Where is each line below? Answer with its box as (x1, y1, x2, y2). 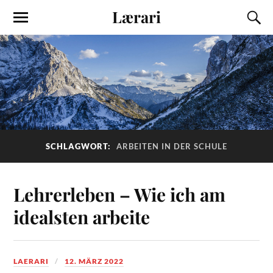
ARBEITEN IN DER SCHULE (116, 141, 227, 151)
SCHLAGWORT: (46, 141, 113, 151)
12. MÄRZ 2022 (65, 257, 124, 266)
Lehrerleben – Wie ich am (13, 182, 226, 207)
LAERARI (13, 257, 49, 266)
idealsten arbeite (13, 205, 151, 229)
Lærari (112, 6, 161, 27)
